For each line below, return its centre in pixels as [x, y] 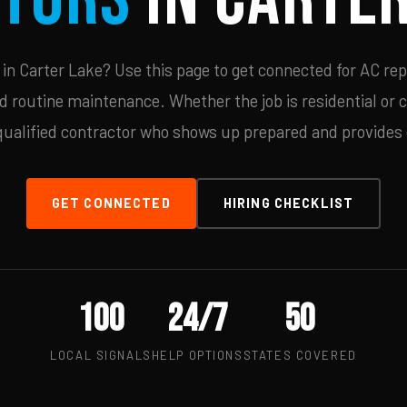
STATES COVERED [300, 355]
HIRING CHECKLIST [288, 203]
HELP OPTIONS [197, 355]
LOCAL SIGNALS [101, 355]
